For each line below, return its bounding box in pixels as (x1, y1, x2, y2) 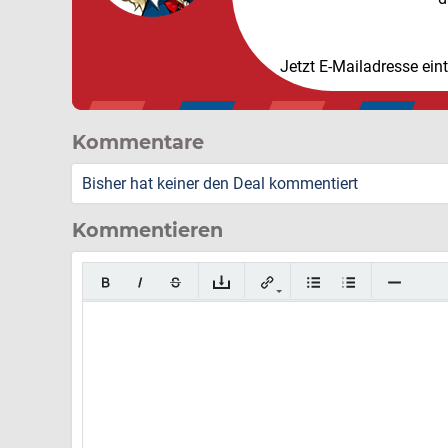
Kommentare (72, 130, 204, 154)
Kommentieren (72, 218, 223, 242)
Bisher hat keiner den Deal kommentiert (82, 174, 358, 193)
